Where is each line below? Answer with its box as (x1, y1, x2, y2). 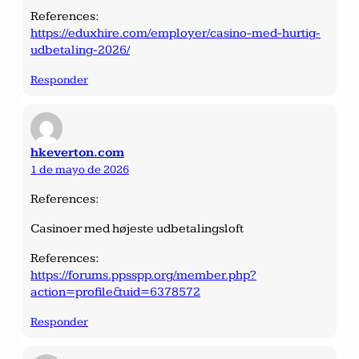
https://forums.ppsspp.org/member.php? (30, 267, 256, 283)
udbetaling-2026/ (30, 42, 130, 58)
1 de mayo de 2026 (30, 162, 129, 176)
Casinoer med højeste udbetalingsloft (30, 220, 244, 236)
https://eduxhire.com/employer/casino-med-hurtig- (30, 25, 321, 41)
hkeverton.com (30, 144, 124, 160)
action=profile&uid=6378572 (30, 284, 200, 300)
